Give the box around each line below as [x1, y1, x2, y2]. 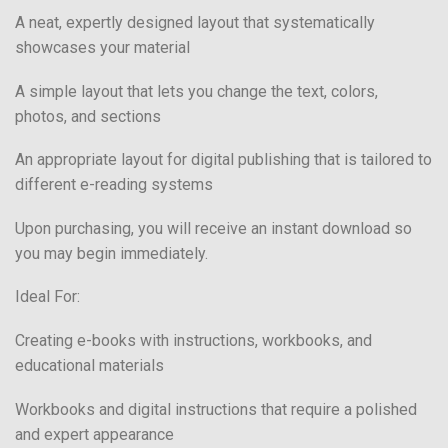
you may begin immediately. [15, 243, 208, 263]
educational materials [15, 355, 164, 375]
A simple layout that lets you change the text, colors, [15, 81, 378, 101]
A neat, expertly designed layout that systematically [15, 13, 375, 33]
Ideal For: [15, 287, 80, 307]
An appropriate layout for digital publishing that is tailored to [15, 150, 432, 170]
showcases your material [15, 38, 190, 58]
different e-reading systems [15, 175, 213, 195]
